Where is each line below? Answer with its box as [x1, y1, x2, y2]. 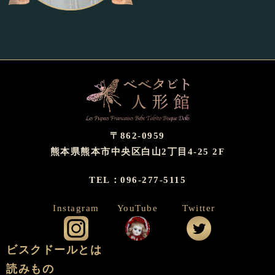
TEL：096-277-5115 [89, 175, 186, 185]
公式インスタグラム [88, 219, 180, 230]
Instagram [53, 203, 99, 214]
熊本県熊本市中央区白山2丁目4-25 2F [50, 147, 225, 157]
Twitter [182, 203, 215, 214]
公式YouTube [150, 219, 212, 230]
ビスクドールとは [6, 244, 102, 257]
